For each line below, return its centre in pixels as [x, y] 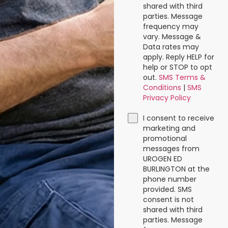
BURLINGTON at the [176, 169]
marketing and [169, 129]
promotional [165, 139]
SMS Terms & [182, 78]
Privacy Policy [167, 98]
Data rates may [171, 47]
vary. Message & [172, 37]
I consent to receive [178, 118]
